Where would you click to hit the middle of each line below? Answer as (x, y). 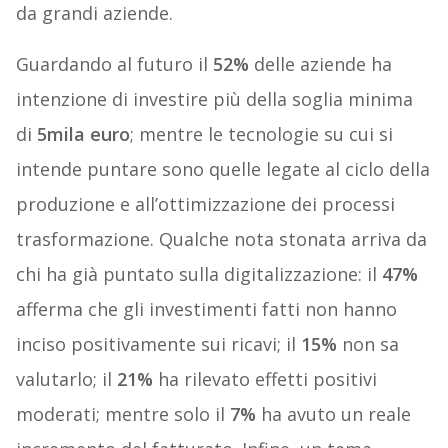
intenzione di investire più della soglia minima (214, 99)
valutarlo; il (66, 379)
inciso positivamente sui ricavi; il (158, 344)
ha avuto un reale (333, 414)
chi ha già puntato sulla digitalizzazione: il (198, 274)
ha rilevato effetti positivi (264, 379)
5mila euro (83, 134)
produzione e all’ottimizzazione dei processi (205, 204)
